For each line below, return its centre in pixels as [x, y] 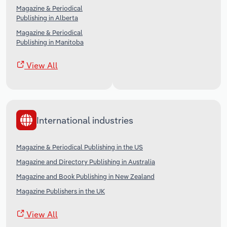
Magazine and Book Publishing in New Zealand [85, 177]
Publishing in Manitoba [50, 42]
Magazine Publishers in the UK [61, 191]
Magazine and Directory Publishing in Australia [86, 162]
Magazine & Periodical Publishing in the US [80, 147]
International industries [85, 120]
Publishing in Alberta [47, 18]
